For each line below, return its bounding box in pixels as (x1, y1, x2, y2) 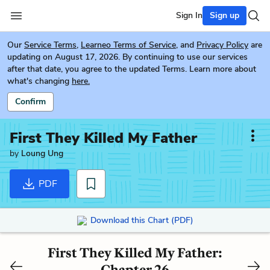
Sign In (176, 10, 202, 21)
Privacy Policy (196, 39, 248, 51)
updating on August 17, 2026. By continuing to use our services (7, 51, 248, 63)
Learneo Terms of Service (81, 39, 176, 51)
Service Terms (24, 39, 77, 51)
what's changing (7, 75, 69, 87)
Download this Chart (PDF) (90, 214, 193, 226)
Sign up (210, 10, 239, 21)
